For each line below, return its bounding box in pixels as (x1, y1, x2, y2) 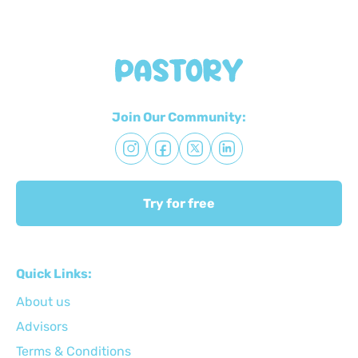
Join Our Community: (112, 109, 246, 125)
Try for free (143, 195, 215, 211)
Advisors (16, 318, 68, 334)
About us (16, 293, 70, 309)
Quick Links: (16, 265, 92, 281)
